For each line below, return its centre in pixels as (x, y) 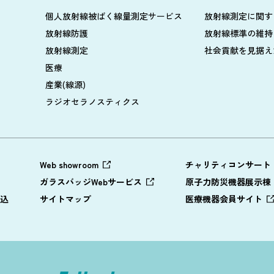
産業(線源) (65, 84)
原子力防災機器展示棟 (228, 181)
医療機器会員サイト (224, 198)
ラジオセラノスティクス (92, 101)
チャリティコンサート (228, 164)
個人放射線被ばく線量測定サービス (114, 16)
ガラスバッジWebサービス (91, 181)
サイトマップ (65, 198)
